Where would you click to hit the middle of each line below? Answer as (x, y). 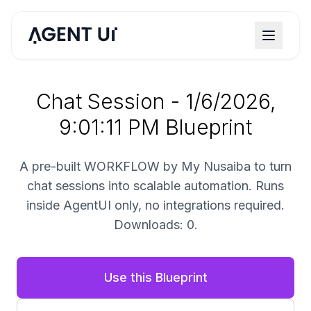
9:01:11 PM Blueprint (155, 127)
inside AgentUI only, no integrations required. (155, 205)
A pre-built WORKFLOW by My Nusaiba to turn (155, 166)
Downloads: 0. (155, 225)
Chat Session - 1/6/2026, (155, 101)
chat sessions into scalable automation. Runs (155, 186)
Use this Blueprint (155, 277)
